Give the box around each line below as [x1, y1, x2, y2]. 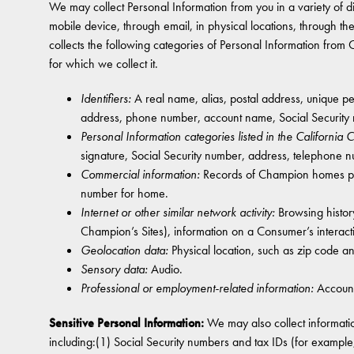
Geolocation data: [81, 242, 168, 258]
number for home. [81, 185, 168, 201]
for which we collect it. [49, 55, 158, 72]
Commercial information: [81, 166, 200, 183]
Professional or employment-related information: [81, 280, 314, 296]
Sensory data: [81, 261, 148, 277]
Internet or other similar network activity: [81, 204, 275, 220]
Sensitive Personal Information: [49, 314, 204, 331]
